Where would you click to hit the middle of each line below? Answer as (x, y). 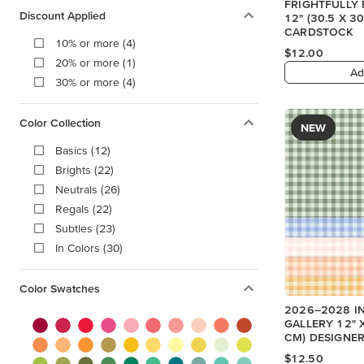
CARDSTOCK (319, 32)
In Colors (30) (89, 247)
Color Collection (60, 122)
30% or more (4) (95, 82)
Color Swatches (60, 288)
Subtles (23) (85, 228)
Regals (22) (84, 208)
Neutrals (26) (88, 189)
